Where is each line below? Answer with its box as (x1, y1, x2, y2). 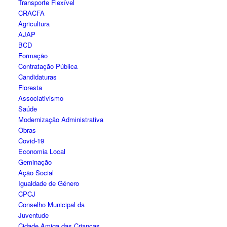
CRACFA (18, 8, 45, 18)
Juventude (18, 210, 49, 220)
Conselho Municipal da (18, 200, 85, 209)
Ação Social (18, 168, 54, 177)
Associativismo (18, 93, 64, 103)
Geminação (18, 157, 52, 167)
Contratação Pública (18, 61, 78, 71)
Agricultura (18, 19, 50, 28)
